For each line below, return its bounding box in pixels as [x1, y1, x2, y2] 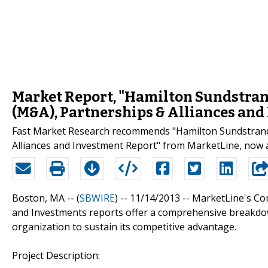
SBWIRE [80, 191, 115, 205]
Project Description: [12, 248, 100, 262]
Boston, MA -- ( [12, 191, 80, 205]
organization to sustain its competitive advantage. [12, 220, 236, 233]
